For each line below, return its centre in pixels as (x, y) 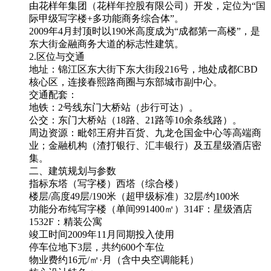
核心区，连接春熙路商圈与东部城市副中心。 (126, 82)
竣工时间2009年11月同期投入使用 (102, 234)
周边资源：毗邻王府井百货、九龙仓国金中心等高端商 (145, 132)
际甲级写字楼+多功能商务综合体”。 (106, 18)
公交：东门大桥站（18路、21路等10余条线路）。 (135, 120)
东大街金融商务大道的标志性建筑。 (106, 44)
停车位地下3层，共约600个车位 (97, 247)
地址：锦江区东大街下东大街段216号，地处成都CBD (143, 69)
